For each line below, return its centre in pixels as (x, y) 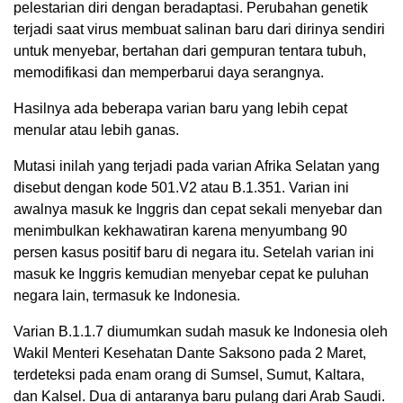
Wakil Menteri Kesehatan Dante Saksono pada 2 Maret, (190, 354)
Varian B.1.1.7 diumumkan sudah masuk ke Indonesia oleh (201, 332)
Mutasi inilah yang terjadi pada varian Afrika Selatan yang (197, 166)
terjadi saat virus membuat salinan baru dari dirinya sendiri (199, 30)
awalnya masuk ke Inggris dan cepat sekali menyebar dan (198, 210)
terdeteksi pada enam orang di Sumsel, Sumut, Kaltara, (189, 375)
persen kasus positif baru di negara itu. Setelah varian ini (194, 253)
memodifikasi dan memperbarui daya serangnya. (169, 73)
